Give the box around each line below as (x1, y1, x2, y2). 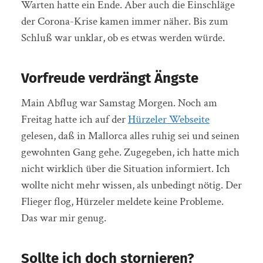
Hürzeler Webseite (127, 112, 210, 127)
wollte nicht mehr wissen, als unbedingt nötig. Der (21, 177, 242, 193)
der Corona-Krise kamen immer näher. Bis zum (21, 14, 228, 29)
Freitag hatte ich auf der (21, 112, 128, 127)
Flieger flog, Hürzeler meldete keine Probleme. (21, 194, 224, 209)
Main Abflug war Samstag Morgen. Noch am (21, 95, 217, 110)
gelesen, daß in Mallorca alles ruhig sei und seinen (21, 128, 240, 143)
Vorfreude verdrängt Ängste (21, 69, 198, 86)
